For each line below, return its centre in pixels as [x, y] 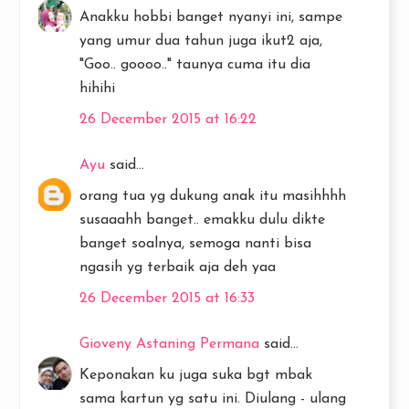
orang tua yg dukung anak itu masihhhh [213, 196]
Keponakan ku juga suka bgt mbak [196, 375]
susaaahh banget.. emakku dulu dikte [202, 220]
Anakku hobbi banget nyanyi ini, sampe [211, 17]
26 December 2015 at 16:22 [168, 120]
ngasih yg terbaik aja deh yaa [178, 267]
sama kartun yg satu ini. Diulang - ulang [213, 399]
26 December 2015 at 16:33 [167, 299]
